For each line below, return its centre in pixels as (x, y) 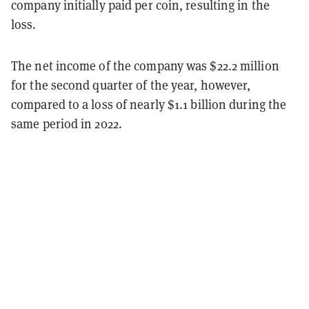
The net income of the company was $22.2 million (145, 66)
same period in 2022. (67, 124)
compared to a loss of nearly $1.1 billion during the (149, 105)
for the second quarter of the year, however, (131, 86)
